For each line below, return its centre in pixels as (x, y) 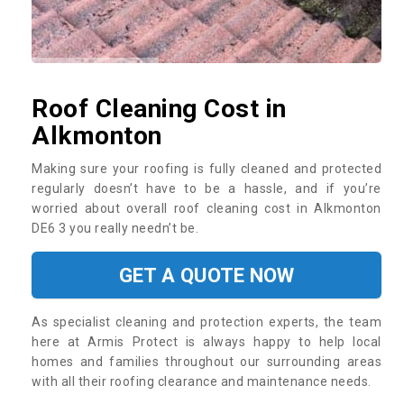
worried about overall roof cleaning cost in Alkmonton (207, 208)
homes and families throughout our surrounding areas (207, 361)
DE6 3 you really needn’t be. (117, 228)
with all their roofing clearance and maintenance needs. (203, 381)
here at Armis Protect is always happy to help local (207, 341)
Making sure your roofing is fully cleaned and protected (207, 168)
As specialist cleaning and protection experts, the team (207, 321)
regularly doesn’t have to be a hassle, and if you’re (207, 188)
